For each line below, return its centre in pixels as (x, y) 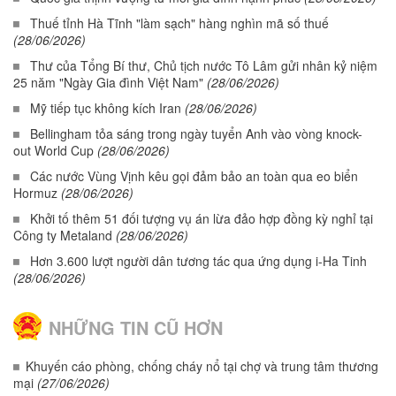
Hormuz (35, 192)
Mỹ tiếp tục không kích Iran (106, 107)
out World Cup (53, 150)
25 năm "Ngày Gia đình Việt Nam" (108, 82)
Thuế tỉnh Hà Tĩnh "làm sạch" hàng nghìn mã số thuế (179, 23)
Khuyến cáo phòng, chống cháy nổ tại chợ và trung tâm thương (202, 366)
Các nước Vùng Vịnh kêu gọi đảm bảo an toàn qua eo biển (194, 175)
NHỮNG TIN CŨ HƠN (136, 327)
